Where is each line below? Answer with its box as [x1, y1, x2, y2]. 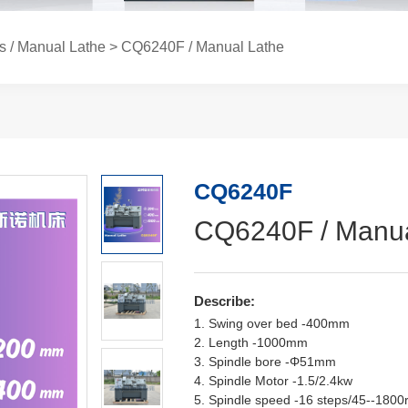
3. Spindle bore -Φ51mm [193, 354, 336, 369]
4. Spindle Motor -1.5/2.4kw [193, 373, 352, 388]
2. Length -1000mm [193, 335, 308, 350]
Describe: [193, 293, 255, 309]
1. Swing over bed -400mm [193, 316, 350, 331]
